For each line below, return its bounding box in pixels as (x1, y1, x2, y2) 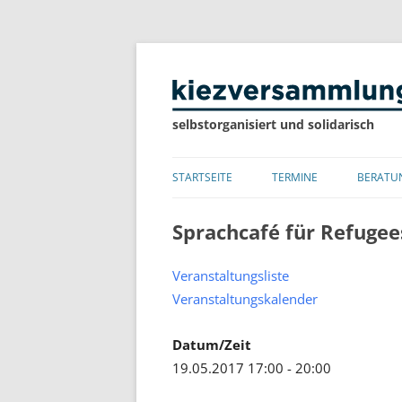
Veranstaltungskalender (172, 290, 318, 309)
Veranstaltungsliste (172, 267, 289, 285)
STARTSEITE (172, 170, 232, 185)
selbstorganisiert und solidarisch (172, 116, 374, 133)
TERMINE (272, 170, 318, 185)
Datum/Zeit (172, 336, 251, 354)
